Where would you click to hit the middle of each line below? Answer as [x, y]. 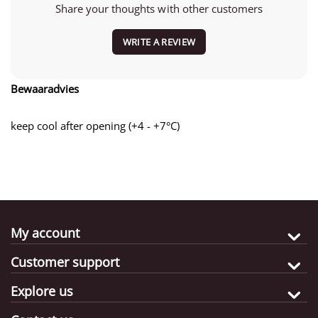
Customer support [65, 262]
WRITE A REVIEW [159, 42]
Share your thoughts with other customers [159, 9]
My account [45, 233]
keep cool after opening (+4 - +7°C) [95, 126]
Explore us [42, 291]
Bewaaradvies [45, 89]
